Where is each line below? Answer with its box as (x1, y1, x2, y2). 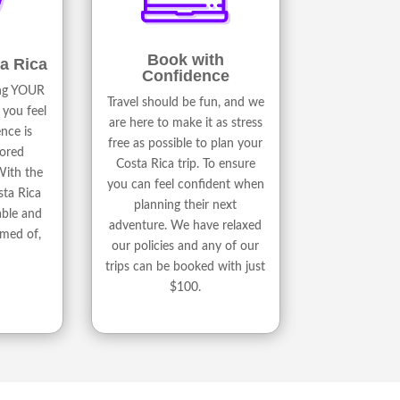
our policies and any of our (112, 240, 260, 254)
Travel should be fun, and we (106, 96, 264, 110)
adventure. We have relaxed (109, 220, 262, 233)
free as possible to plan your (108, 137, 263, 151)
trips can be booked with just (105, 261, 266, 274)
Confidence (141, 67, 229, 86)
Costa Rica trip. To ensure (115, 158, 255, 171)
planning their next (134, 199, 237, 212)
